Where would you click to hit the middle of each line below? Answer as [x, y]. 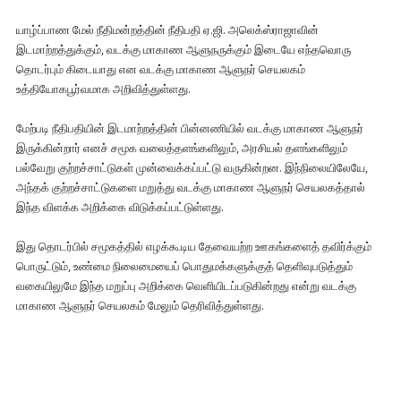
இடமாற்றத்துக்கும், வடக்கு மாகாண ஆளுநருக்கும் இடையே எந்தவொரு [183, 49]
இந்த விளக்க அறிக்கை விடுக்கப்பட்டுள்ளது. [120, 207]
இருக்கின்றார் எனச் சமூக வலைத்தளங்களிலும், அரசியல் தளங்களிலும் [182, 148]
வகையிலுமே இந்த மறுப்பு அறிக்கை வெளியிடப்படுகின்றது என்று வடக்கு [186, 286]
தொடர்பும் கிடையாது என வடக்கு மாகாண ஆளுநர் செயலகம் [161, 69]
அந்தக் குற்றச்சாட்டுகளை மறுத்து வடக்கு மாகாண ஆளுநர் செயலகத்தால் [191, 187]
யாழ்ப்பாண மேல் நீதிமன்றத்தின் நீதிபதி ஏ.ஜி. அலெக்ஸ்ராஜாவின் [167, 30]
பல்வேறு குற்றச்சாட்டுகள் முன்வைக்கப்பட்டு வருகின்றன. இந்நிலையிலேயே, [192, 167]
